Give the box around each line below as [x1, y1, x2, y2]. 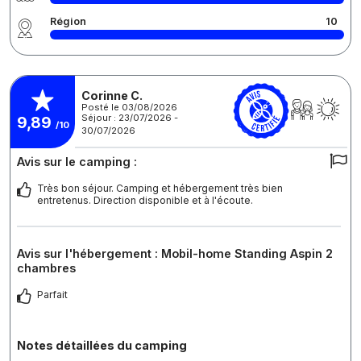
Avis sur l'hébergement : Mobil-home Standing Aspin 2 [17, 246, 333, 260]
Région [50, 15, 86, 27]
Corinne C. [81, 89, 143, 102]
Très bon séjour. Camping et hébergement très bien [37, 181, 283, 194]
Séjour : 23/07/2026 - [81, 112, 178, 123]
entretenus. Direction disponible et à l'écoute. [37, 193, 253, 206]
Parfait [37, 288, 68, 301]
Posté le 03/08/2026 [81, 102, 177, 113]
